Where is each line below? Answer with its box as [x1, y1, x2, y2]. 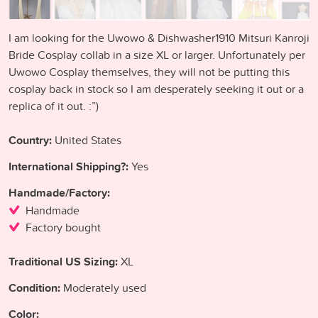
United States [52, 131, 121, 148]
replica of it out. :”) [9, 97, 99, 114]
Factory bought [26, 219, 101, 235]
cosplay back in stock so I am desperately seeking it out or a [9, 80, 304, 97]
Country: [9, 131, 52, 148]
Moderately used [60, 279, 146, 295]
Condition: [9, 279, 60, 296]
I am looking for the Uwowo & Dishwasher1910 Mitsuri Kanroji [9, 29, 309, 45]
